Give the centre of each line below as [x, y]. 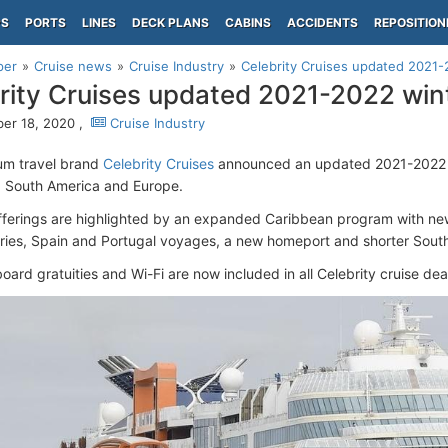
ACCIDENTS [322, 22]
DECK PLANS [170, 22]
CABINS [248, 22]
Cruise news [73, 66]
